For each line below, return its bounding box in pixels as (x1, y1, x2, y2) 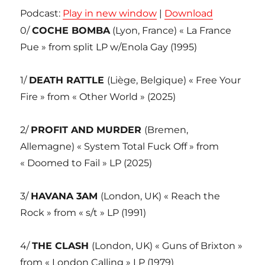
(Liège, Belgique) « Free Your (107, 75, 241, 86)
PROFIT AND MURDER (31, 124, 145, 136)
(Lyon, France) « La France (110, 25, 232, 37)
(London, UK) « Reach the (101, 190, 221, 202)
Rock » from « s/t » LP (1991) (20, 207, 147, 219)
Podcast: (20, 8, 63, 20)
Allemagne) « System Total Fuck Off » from (20, 141, 219, 153)
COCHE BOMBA (32, 25, 111, 37)
